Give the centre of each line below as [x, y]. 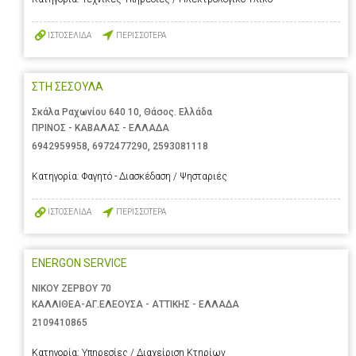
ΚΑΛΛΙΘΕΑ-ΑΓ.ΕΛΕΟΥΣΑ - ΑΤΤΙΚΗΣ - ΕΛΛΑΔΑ [135, 304]
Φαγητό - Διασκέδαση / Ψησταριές [155, 176]
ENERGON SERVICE [79, 263]
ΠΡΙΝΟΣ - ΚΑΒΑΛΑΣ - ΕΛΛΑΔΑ [101, 128]
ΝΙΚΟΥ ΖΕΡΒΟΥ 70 [72, 288]
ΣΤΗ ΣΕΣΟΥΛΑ [68, 86]
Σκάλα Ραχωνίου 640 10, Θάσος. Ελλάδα [122, 112]
